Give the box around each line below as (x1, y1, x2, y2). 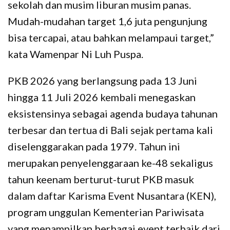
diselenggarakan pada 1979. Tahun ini (8, 140, 180, 152)
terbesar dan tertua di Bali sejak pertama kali (8, 123, 213, 136)
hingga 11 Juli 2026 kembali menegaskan (8, 90, 196, 103)
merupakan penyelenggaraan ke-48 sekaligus (8, 156, 213, 169)
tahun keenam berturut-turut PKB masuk (8, 172, 194, 185)
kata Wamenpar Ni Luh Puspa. (8, 47, 143, 60)
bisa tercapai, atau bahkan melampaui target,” (8, 31, 214, 44)
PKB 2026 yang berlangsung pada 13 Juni (8, 74, 197, 87)
